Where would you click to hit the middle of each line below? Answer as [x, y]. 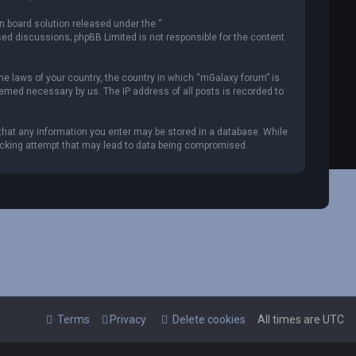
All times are [290, 319]
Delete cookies [209, 319]
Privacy [128, 319]
